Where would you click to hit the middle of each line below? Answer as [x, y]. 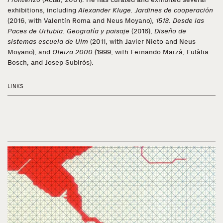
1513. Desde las [180, 21]
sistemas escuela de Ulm [48, 42]
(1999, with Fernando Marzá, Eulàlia [151, 52]
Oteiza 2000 [72, 52]
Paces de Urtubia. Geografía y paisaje [68, 31]
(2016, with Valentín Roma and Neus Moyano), [82, 21]
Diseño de [170, 31]
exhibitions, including [43, 10]
